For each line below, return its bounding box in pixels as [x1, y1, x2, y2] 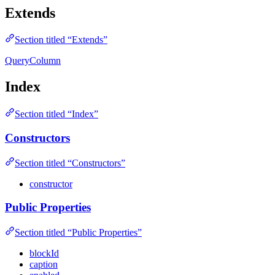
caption [29, 259, 58, 270]
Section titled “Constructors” [15, 157, 125, 168]
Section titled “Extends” [15, 34, 107, 45]
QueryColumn [5, 55, 61, 66]
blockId [29, 248, 59, 259]
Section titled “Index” [15, 109, 98, 120]
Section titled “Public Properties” [15, 227, 142, 238]
